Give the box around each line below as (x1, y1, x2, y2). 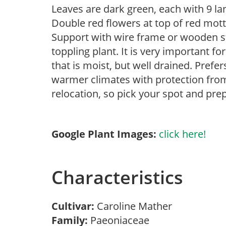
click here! (159, 127, 206, 141)
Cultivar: (51, 199, 97, 213)
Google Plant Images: (51, 127, 156, 141)
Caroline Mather (97, 199, 177, 213)
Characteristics (51, 165, 183, 190)
